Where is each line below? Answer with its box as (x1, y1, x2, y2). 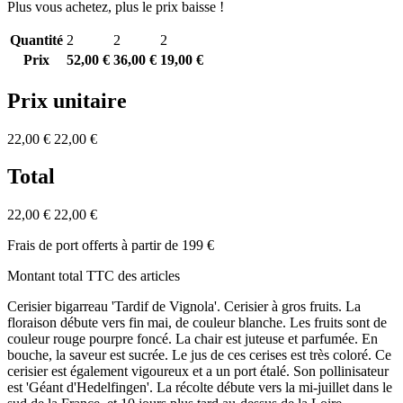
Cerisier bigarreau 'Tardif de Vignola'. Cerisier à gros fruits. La (7, 299, 361, 315)
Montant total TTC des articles (7, 268, 180, 284)
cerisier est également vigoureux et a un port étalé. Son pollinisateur (7, 363, 389, 380)
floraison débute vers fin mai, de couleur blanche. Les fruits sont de (7, 315, 387, 331)
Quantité (10, 31, 63, 48)
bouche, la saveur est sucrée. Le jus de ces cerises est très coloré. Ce (7, 347, 391, 363)
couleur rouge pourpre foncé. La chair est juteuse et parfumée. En (7, 331, 378, 347)
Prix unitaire (7, 88, 127, 112)
